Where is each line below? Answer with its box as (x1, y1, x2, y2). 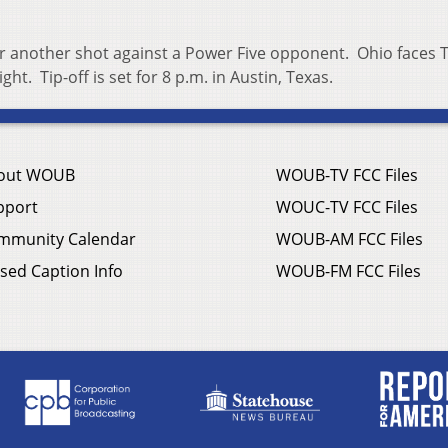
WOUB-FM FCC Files (276, 260, 421, 283)
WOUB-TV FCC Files (276, 164, 418, 187)
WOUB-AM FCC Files (276, 228, 423, 251)
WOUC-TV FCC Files (276, 196, 418, 219)
